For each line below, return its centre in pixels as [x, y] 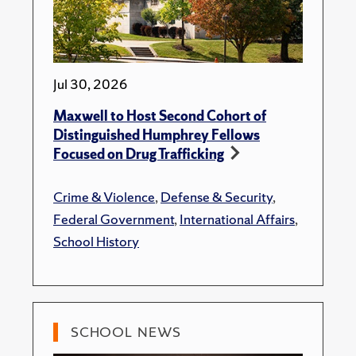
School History [96, 241]
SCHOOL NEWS [126, 332]
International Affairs [237, 219]
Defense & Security [217, 197]
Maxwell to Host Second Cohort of [160, 116]
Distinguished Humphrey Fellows [157, 135]
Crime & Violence [104, 197]
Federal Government [114, 219]
